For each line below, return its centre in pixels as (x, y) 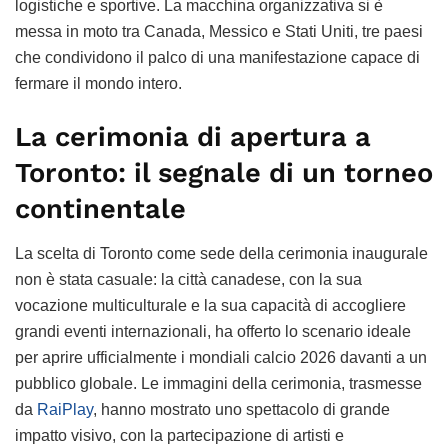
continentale (100, 209)
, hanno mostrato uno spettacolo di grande (241, 409)
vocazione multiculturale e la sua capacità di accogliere (210, 305)
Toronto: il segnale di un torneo (224, 173)
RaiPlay (65, 409)
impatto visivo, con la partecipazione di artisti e (179, 435)
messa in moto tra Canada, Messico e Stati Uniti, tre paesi (219, 31)
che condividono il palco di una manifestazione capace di (217, 57)
